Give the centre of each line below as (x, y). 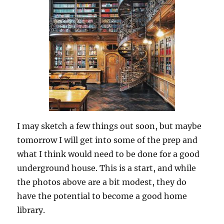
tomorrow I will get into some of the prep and (107, 140)
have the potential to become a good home (102, 196)
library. (31, 210)
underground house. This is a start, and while (107, 168)
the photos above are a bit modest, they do (102, 182)
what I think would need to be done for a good (108, 154)
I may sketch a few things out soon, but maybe (109, 126)
